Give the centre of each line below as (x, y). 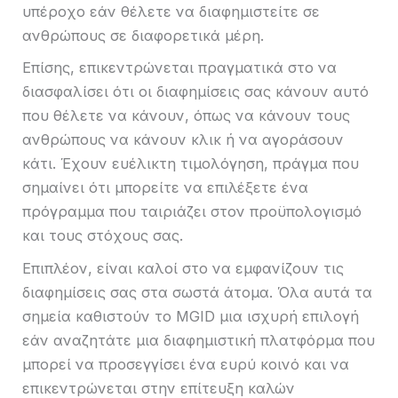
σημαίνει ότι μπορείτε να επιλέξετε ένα (165, 188)
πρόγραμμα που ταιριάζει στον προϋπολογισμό (192, 212)
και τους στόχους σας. (103, 236)
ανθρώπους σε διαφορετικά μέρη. (143, 35)
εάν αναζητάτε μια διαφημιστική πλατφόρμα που (199, 340)
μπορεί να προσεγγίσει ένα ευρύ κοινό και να (186, 364)
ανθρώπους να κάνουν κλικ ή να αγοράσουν (183, 140)
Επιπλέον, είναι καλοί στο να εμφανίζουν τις (183, 268)
